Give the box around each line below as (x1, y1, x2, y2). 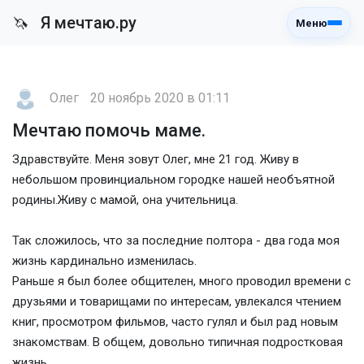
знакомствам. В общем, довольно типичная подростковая (12, 335, 343, 349)
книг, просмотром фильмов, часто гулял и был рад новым (12, 314, 338, 329)
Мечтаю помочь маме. (12, 120, 206, 141)
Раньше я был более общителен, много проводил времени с (12, 274, 351, 288)
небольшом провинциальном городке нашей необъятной (12, 172, 335, 187)
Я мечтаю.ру (37, 13, 136, 32)
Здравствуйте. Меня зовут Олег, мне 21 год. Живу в (12, 152, 299, 167)
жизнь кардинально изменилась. (12, 253, 197, 268)
